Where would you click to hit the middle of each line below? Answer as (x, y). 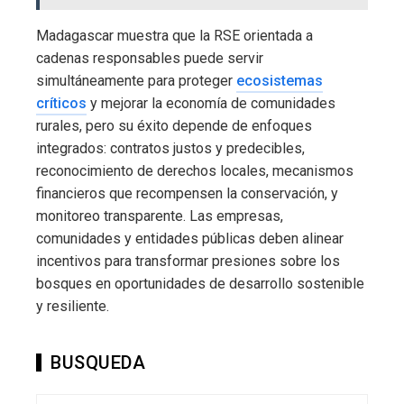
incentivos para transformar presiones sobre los (188, 262)
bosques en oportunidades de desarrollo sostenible (200, 284)
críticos (61, 104)
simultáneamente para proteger (136, 81)
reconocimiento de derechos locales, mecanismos (195, 171)
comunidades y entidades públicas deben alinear (190, 239)
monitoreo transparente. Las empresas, (160, 216)
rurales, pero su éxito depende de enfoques (174, 126)
